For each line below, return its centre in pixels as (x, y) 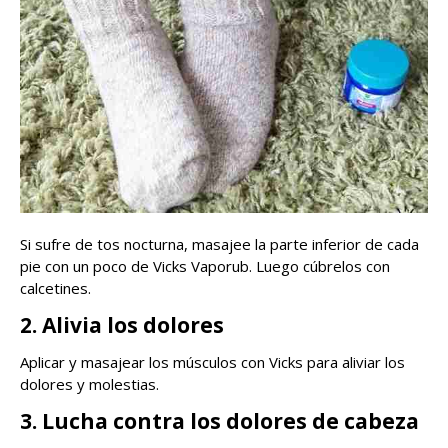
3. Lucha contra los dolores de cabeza (219, 421)
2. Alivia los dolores (122, 325)
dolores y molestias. (89, 384)
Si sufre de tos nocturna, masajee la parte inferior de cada (219, 244)
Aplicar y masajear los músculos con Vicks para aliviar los (212, 362)
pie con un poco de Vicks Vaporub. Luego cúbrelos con (205, 266)
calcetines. (55, 288)
